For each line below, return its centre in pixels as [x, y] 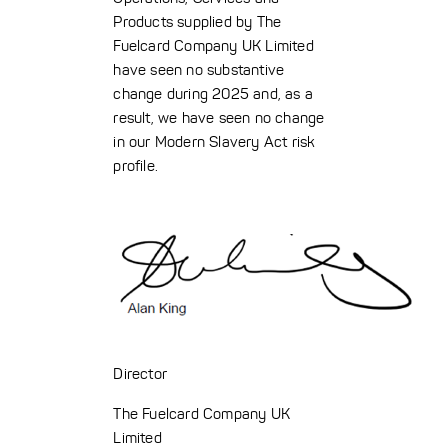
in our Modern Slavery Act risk [214, 142]
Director [140, 374]
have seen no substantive [199, 70]
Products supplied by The [197, 22]
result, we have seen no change [219, 118]
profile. [135, 166]
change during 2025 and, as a [213, 94]
